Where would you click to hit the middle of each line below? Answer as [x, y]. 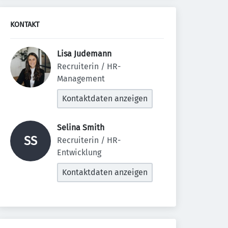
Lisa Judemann [85, 54]
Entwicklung [79, 152]
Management [81, 79]
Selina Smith [82, 127]
